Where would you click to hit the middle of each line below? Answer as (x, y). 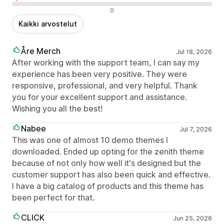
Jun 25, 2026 (192, 218)
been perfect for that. (53, 197)
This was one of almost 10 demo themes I (90, 140)
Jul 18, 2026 (194, 51)
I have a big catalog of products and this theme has (108, 186)
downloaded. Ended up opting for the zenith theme (108, 151)
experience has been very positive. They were (99, 74)
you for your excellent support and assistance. (99, 97)
